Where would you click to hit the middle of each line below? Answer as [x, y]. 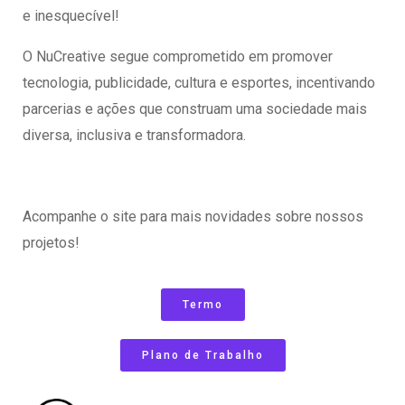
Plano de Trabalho [202, 355]
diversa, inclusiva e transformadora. [134, 135]
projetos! [51, 242]
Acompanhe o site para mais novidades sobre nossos [193, 216]
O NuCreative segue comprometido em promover [178, 56]
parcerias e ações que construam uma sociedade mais [195, 108]
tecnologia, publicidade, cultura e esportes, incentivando [199, 82]
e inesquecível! [71, 15]
